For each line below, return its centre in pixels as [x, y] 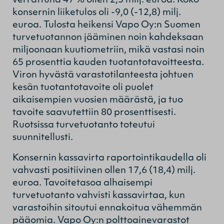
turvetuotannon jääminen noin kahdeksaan [108, 37]
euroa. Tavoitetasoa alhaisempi [82, 183]
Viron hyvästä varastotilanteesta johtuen [103, 75]
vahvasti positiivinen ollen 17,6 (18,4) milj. [104, 170]
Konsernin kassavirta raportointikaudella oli [109, 158]
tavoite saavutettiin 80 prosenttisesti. [94, 112]
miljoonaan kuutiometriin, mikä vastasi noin [108, 50]
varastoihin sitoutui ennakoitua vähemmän [107, 208]
